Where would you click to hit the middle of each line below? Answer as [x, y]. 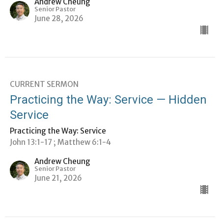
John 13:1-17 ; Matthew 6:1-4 [60, 142]
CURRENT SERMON [44, 84]
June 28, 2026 [59, 18]
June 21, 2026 [58, 178]
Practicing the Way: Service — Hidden [108, 99]
